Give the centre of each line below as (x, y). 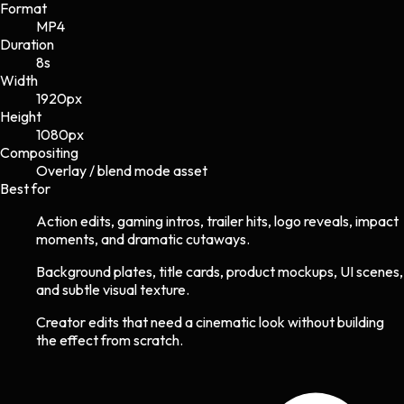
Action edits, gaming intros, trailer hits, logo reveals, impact (217, 220)
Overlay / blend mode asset (122, 170)
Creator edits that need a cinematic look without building (210, 321)
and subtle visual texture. (113, 289)
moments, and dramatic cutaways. (143, 239)
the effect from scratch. (110, 340)
